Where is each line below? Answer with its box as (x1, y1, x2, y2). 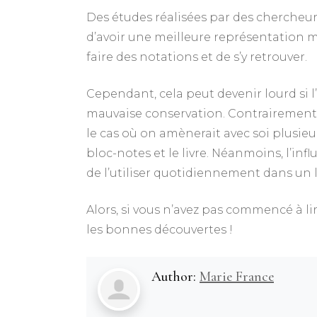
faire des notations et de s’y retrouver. (86, 50, 307, 64)
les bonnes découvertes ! (86, 223, 233, 236)
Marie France (200, 268, 274, 285)
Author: (151, 268, 200, 285)
